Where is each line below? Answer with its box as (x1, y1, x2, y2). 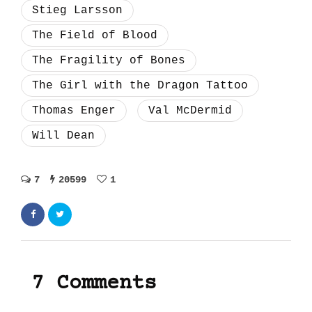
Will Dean (32, 129, 95, 142)
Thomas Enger (32, 104, 116, 117)
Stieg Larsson (32, 3, 123, 17)
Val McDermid (148, 104, 232, 117)
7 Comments (31, 272, 157, 295)
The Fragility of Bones (32, 54, 185, 67)
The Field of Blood (32, 29, 157, 42)
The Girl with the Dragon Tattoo (32, 79, 248, 92)
